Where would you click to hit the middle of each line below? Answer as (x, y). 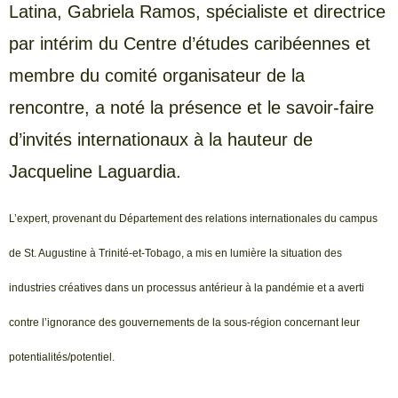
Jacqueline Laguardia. (95, 171)
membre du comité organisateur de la (157, 75)
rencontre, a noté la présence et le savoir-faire (191, 107)
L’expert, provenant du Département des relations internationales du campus (193, 218)
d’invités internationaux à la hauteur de (161, 139)
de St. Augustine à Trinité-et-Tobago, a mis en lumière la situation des (175, 253)
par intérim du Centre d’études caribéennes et (190, 43)
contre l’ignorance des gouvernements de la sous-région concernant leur (184, 322)
